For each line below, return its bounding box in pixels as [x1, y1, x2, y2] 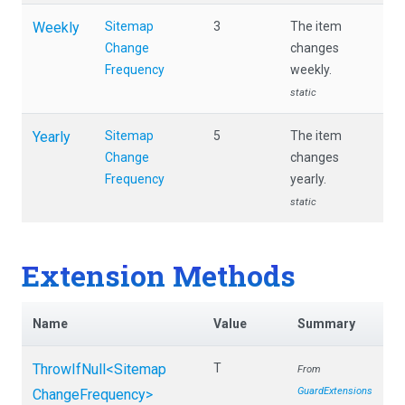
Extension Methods [22, 255, 296, 295]
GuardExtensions [297, 385, 372, 398]
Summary [297, 316, 355, 332]
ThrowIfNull [33, 361, 106, 379]
